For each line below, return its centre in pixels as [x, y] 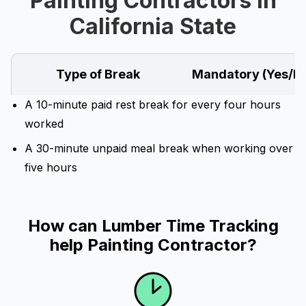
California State [153, 26]
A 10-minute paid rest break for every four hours [153, 105]
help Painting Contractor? [153, 245]
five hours [51, 167]
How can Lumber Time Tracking [153, 226]
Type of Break [98, 74]
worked [44, 124]
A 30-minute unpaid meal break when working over [159, 148]
